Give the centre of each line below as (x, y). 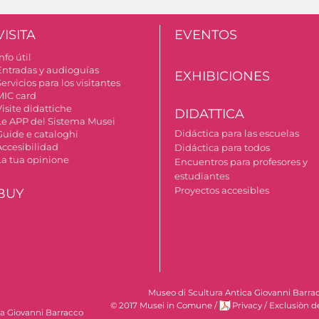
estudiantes (202, 176)
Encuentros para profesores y (241, 162)
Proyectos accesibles (222, 190)
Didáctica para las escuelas (237, 134)
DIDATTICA (210, 114)
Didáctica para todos (223, 148)
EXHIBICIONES (223, 77)
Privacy (247, 306)
